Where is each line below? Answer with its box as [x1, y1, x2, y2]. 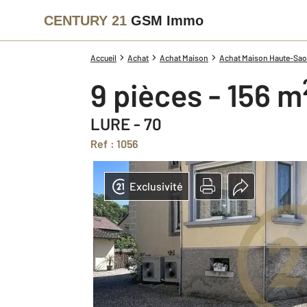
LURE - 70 [90, 114, 162, 134]
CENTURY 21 [44, 12, 127, 28]
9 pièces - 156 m [107, 76, 302, 113]
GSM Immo [131, 12, 204, 28]
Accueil [90, 53, 116, 62]
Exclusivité [130, 180, 183, 193]
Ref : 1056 [97, 137, 138, 150]
